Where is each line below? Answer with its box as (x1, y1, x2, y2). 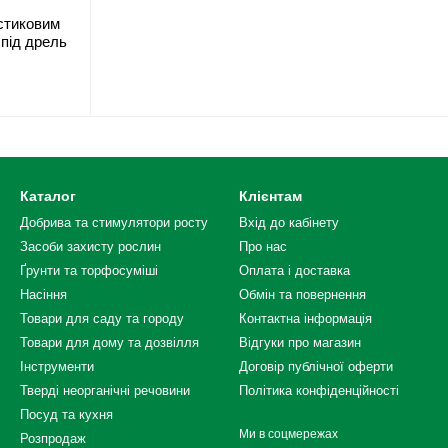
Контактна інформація (239, 311, 372, 326)
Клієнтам (239, 188, 302, 204)
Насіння (20, 287, 67, 302)
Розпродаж (20, 431, 86, 446)
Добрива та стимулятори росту (20, 215, 208, 230)
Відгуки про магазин (239, 335, 361, 350)
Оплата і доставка (239, 263, 350, 278)
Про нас (239, 239, 287, 254)
